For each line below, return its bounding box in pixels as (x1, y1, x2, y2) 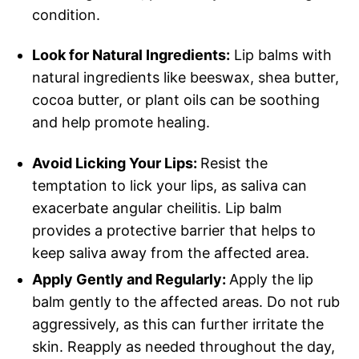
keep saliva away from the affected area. (32, 244, 309, 261)
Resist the (200, 154, 268, 171)
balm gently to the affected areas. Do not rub (32, 292, 340, 310)
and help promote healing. (32, 114, 210, 131)
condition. (32, 6, 100, 23)
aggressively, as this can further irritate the (32, 315, 324, 333)
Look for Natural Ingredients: (32, 46, 230, 64)
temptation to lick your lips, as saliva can (32, 176, 307, 194)
